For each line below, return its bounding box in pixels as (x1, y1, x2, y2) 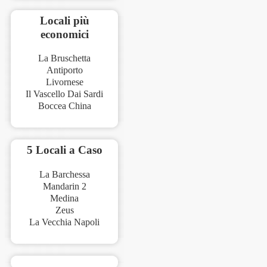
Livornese (45, 77, 83, 88)
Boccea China (38, 101, 91, 111)
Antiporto (46, 65, 83, 76)
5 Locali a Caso (26, 144, 103, 157)
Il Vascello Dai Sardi (26, 89, 103, 100)
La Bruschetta (38, 53, 91, 64)
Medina (50, 193, 79, 204)
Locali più (39, 14, 89, 27)
